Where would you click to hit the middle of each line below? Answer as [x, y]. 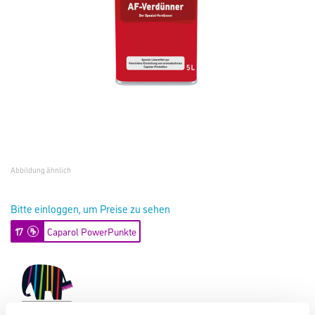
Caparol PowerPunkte [92, 231]
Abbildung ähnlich [41, 170]
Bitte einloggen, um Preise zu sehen [90, 208]
